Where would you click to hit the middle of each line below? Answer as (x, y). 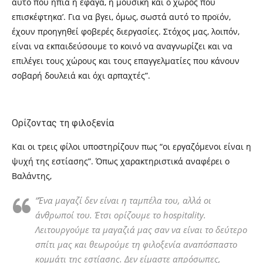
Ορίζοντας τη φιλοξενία (63, 123)
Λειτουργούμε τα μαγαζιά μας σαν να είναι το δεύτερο (141, 230)
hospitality (183, 215)
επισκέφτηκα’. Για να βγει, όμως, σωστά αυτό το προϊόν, (121, 17)
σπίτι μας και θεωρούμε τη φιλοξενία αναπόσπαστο (136, 244)
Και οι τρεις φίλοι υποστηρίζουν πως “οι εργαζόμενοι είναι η (131, 146)
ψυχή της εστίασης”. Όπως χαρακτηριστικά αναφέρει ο (121, 161)
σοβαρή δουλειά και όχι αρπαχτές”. (81, 75)
